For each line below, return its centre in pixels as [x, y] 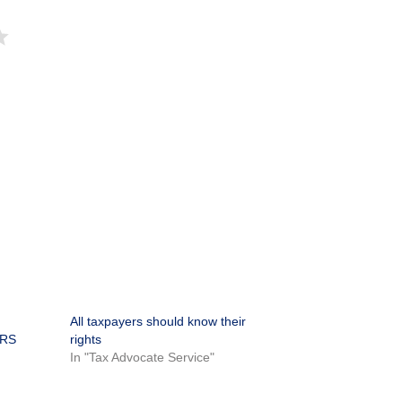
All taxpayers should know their [157, 322]
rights [85, 340]
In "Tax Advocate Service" [142, 358]
